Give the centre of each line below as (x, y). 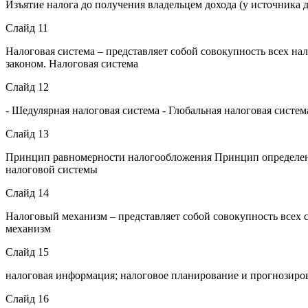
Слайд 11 (27, 27)
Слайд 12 (27, 87)
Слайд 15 (27, 252)
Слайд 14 (27, 192)
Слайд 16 (27, 298)
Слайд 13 (27, 133)
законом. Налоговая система (72, 63)
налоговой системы (52, 169)
